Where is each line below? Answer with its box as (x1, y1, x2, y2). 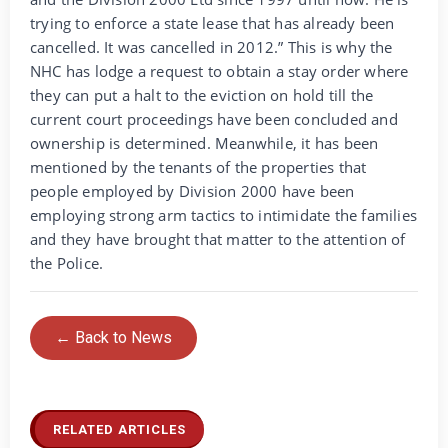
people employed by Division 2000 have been (30, 181, 355, 202)
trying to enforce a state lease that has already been (30, 13, 395, 34)
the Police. (30, 253, 112, 274)
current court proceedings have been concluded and (30, 109, 398, 130)
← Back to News (55, 328, 172, 348)
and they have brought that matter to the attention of (30, 229, 406, 250)
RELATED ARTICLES (53, 422, 186, 438)
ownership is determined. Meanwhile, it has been (30, 133, 379, 154)
